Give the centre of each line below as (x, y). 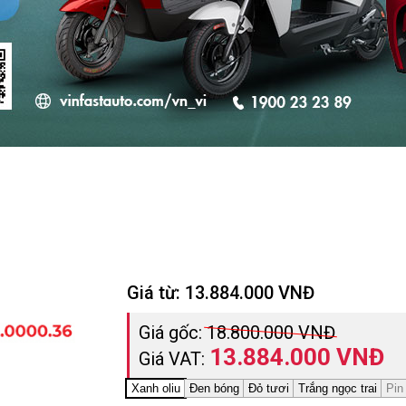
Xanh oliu (156, 388)
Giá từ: (156, 292)
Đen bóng (214, 388)
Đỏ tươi (269, 388)
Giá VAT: (174, 358)
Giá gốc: (170, 332)
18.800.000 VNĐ (269, 332)
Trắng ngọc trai (338, 388)
